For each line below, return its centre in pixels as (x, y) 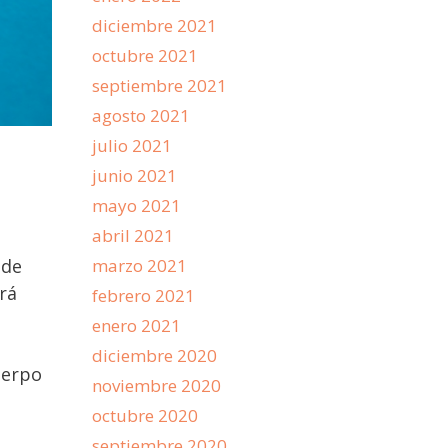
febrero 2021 (143, 295)
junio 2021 (134, 175)
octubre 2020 (145, 415)
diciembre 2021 (154, 25)
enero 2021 (136, 325)
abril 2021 (133, 235)
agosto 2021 (141, 115)
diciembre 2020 (154, 355)
